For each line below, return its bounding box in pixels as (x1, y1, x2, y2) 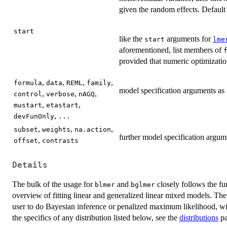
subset (14, 125, 38, 133)
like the (119, 34, 144, 43)
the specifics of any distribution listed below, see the (12, 213, 179, 222)
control (14, 90, 42, 98)
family (87, 79, 111, 87)
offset (14, 136, 38, 144)
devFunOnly (14, 112, 54, 120)
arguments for (165, 34, 213, 43)
